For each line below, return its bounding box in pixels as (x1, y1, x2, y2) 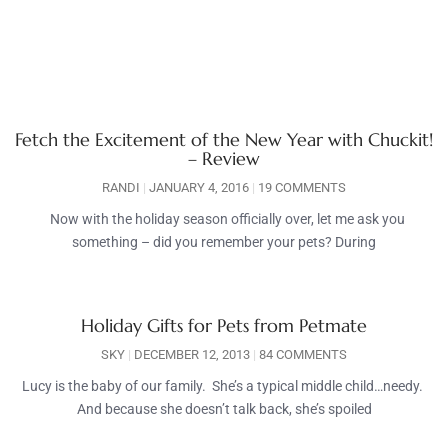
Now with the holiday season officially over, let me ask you (43, 211, 405, 228)
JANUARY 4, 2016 (146, 180, 252, 196)
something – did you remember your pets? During (72, 234, 376, 251)
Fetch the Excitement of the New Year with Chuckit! (15, 128, 433, 152)
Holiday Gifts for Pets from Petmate (81, 314, 367, 338)
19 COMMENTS (255, 180, 346, 196)
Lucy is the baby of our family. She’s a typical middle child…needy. (22, 378, 426, 395)
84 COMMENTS (256, 347, 347, 363)
